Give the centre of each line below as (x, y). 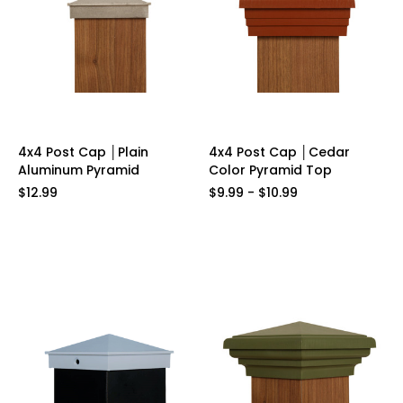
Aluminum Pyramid (79, 170)
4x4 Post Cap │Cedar (279, 152)
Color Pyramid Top (270, 170)
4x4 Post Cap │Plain (83, 152)
